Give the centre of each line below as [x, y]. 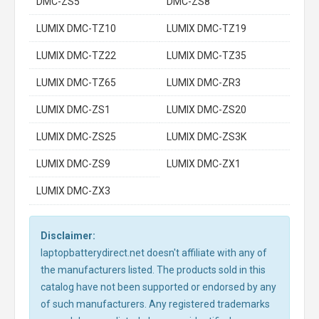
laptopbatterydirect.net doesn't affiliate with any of [154, 253]
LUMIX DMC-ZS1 [73, 110]
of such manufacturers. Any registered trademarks [155, 304]
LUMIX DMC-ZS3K [206, 137]
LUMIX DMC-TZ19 [206, 28]
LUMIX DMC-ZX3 [73, 191]
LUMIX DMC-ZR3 [204, 83]
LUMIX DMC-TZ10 [76, 28]
